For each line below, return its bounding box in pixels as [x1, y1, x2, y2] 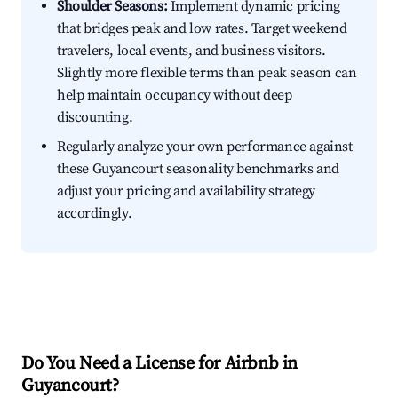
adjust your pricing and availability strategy [57, 182, 316, 201]
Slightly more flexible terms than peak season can [57, 64, 357, 83]
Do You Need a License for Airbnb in [21, 353, 298, 376]
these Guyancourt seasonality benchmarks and [57, 160, 339, 179]
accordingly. [57, 204, 132, 223]
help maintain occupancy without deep [57, 86, 292, 105]
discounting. [57, 108, 133, 127]
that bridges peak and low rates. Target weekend [57, 20, 347, 38]
